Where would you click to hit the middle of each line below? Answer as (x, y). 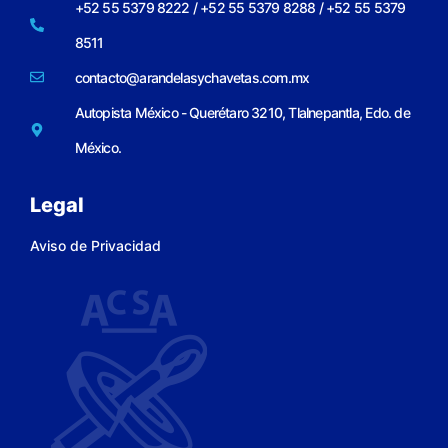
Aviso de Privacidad (95, 245)
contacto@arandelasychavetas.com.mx (192, 77)
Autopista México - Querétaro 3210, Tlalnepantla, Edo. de (242, 112)
